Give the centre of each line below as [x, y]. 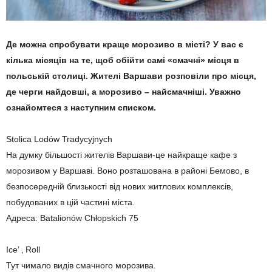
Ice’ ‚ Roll [23, 250]
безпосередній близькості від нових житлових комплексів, [120, 187]
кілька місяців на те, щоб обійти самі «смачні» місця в [123, 60]
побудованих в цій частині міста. [70, 202]
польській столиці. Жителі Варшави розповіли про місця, [131, 76]
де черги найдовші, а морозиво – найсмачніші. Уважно [124, 92]
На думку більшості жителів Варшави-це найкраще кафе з [121, 155]
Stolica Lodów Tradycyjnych [59, 139]
